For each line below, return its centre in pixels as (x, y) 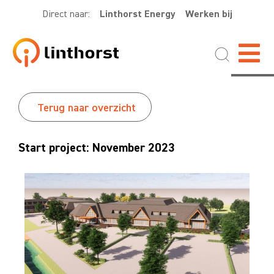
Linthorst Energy (137, 14)
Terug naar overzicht (87, 108)
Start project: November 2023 (97, 148)
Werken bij (209, 14)
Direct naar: (71, 14)
